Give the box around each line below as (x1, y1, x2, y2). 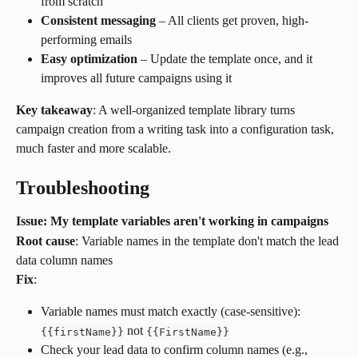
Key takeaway (16, 102, 93, 117)
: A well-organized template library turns (93, 102, 298, 117)
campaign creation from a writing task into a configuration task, (16, 121, 337, 136)
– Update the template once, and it (137, 51, 316, 66)
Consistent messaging (41, 13, 156, 27)
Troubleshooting (16, 177, 149, 199)
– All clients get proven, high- (156, 13, 308, 27)
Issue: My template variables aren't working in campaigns (16, 214, 328, 229)
